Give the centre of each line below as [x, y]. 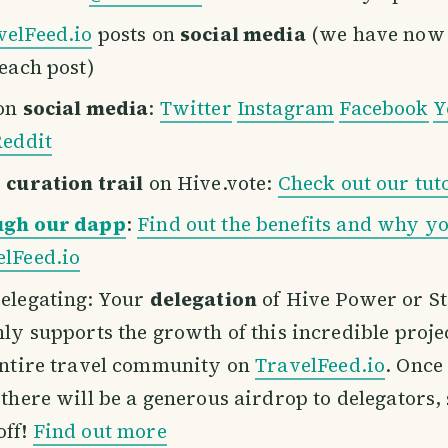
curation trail [75, 182]
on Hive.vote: [210, 182]
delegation [203, 298]
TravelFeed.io [320, 364]
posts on [136, 33]
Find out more [99, 430]
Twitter [195, 108]
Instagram [285, 108]
